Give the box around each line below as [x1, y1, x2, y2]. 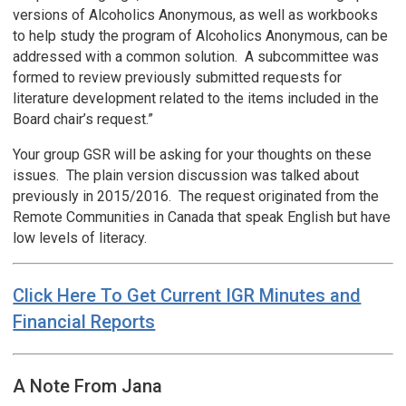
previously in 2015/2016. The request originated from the [13, 188, 380, 206]
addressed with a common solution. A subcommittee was [13, 48, 380, 66]
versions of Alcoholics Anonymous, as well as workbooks [13, 6, 379, 24]
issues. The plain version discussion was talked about [13, 167, 360, 185]
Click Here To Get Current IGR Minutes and [13, 285, 362, 307]
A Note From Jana [13, 375, 163, 398]
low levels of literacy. [13, 229, 148, 247]
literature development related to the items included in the [13, 90, 380, 108]
